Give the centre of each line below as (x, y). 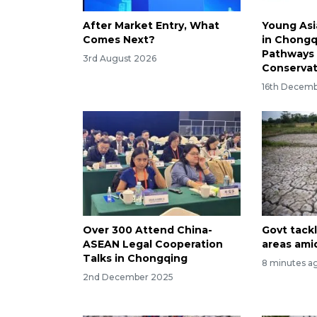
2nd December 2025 (128, 277)
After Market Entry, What (151, 25)
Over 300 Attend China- (148, 230)
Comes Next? (119, 39)
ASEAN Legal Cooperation (153, 244)
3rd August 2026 (120, 58)
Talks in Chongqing (135, 259)
